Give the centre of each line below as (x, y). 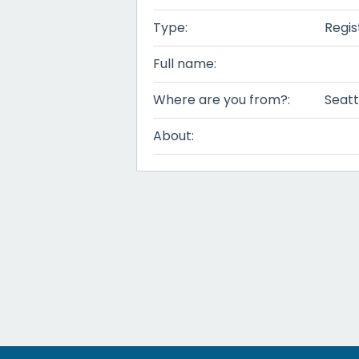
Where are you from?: (222, 100)
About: (173, 136)
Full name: (185, 64)
